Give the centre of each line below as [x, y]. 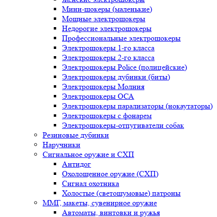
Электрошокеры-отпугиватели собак [123, 125]
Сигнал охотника [91, 183]
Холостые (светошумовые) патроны [121, 193]
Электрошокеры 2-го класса [108, 57]
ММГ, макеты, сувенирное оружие [100, 203]
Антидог [77, 164]
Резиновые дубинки [76, 135]
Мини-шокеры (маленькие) [107, 9]
